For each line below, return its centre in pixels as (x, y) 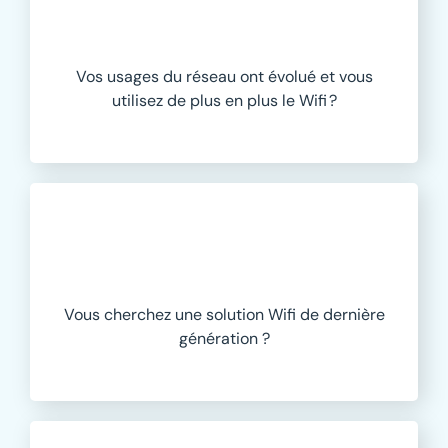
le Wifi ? (307, 101)
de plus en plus (222, 101)
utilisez (137, 101)
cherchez (137, 315)
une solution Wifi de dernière (277, 315)
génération (220, 339)
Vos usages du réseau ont (171, 77)
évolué (291, 77)
